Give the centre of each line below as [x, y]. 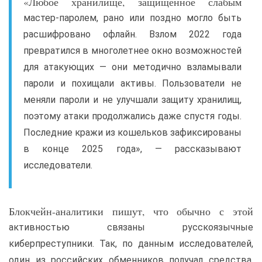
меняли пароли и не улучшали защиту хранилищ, [132, 100]
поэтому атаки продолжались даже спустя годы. [132, 116]
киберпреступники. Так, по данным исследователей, [131, 244]
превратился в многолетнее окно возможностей [132, 51]
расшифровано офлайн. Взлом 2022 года [132, 34]
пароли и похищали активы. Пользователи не [132, 83]
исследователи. [58, 165]
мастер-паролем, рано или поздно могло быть [132, 18]
